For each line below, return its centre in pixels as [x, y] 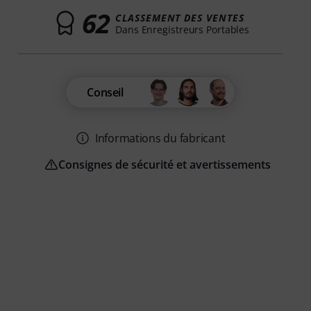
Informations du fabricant [160, 138]
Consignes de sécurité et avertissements [164, 165]
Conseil [105, 93]
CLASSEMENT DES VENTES [180, 17]
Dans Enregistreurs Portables [183, 29]
